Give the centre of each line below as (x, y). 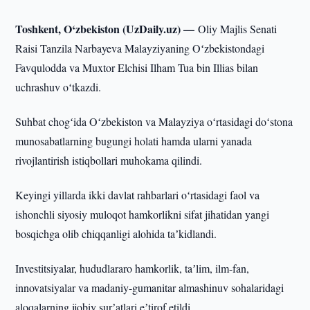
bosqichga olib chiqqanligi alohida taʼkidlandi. (116, 234)
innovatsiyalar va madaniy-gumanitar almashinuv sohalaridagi (150, 288)
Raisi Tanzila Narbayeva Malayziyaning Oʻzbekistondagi (140, 48)
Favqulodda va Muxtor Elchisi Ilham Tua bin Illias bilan (137, 67)
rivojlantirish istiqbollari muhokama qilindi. (109, 160)
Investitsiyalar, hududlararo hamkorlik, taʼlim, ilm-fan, (133, 268)
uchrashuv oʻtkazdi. (58, 87)
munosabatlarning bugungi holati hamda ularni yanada (134, 141)
